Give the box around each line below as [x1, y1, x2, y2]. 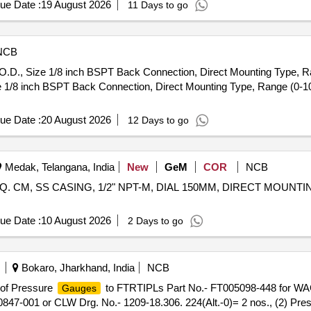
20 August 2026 [40, 114, 111, 126]
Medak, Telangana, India [1, 161, 115, 173]
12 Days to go [127, 115, 189, 126]
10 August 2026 [40, 215, 111, 226]
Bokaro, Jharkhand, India [18, 262, 135, 274]
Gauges [61, 283, 96, 294]
